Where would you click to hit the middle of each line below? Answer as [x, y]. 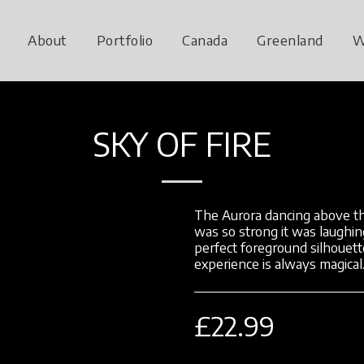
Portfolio [125, 40]
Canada [205, 40]
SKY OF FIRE [182, 144]
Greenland [290, 40]
